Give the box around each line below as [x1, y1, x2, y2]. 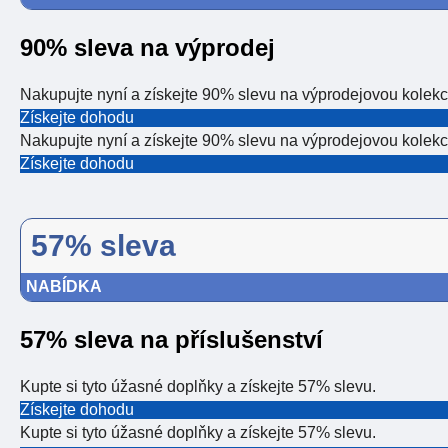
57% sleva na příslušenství [20, 326, 323, 354]
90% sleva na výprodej [20, 34, 275, 62]
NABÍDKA [26, 278, 102, 296]
